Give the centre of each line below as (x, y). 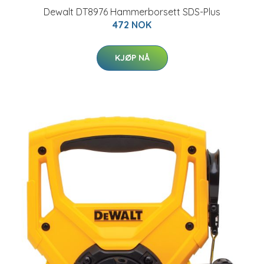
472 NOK (132, 25)
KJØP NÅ (132, 58)
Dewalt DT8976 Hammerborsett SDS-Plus (132, 12)
